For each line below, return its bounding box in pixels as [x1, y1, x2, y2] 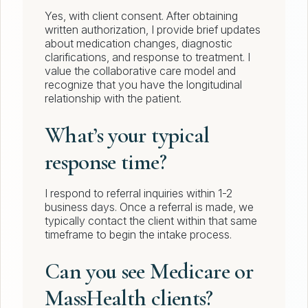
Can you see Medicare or [45, 258, 254, 285]
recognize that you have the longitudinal [45, 78, 242, 92]
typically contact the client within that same [45, 214, 257, 228]
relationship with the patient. [45, 91, 181, 106]
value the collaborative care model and [45, 64, 236, 78]
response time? [45, 148, 166, 176]
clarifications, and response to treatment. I [45, 50, 250, 65]
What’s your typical [45, 122, 210, 149]
